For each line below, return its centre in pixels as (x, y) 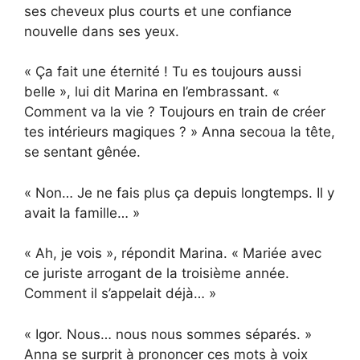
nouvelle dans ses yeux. (102, 31)
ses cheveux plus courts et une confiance (158, 11)
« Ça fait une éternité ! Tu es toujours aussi (163, 72)
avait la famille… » (82, 213)
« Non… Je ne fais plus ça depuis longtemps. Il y (179, 192)
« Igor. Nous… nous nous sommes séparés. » (168, 334)
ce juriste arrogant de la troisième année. (157, 274)
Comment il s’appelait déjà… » (120, 294)
